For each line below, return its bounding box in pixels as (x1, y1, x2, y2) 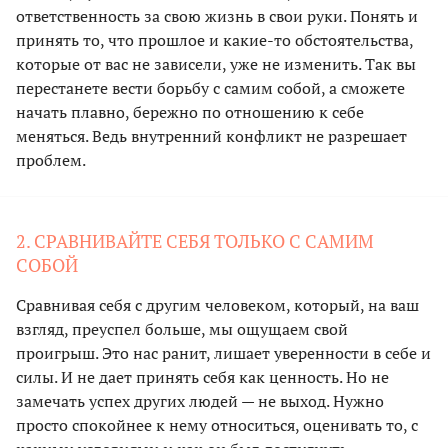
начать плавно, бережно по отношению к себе (16, 101, 364, 124)
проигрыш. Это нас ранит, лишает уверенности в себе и (16, 342, 431, 365)
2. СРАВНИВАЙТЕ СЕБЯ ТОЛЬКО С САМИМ (16, 229, 374, 254)
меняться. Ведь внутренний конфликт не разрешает (16, 125, 407, 148)
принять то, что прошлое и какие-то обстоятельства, (16, 29, 413, 52)
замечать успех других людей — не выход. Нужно (16, 390, 384, 413)
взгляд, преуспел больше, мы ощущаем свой (16, 318, 348, 341)
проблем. (16, 149, 89, 172)
